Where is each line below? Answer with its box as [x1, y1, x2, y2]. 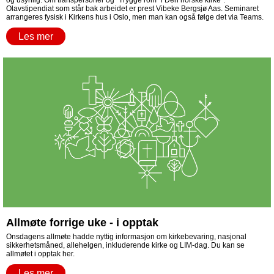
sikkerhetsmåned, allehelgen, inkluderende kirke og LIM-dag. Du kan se [6, 241, 245, 250]
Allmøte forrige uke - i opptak [6, 217, 158, 229]
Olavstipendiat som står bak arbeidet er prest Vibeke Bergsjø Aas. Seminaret [6, 4, 259, 13]
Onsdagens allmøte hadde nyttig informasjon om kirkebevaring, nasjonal [6, 232, 246, 241]
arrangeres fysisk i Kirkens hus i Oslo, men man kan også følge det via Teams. [6, 13, 265, 21]
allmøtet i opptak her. [6, 250, 76, 258]
